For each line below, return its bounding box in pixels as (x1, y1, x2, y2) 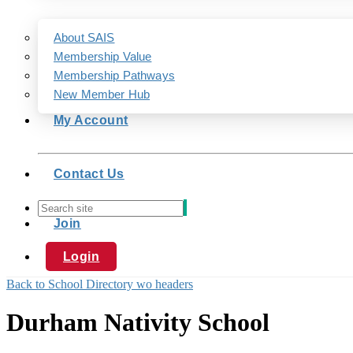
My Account (54, 113, 128, 127)
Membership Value (54, 50, 152, 63)
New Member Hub (54, 87, 150, 101)
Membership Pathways (54, 69, 175, 82)
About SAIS (54, 31, 115, 44)
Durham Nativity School (6, 308, 269, 337)
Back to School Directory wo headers (6, 277, 193, 291)
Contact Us (54, 167, 124, 180)
